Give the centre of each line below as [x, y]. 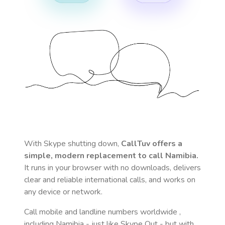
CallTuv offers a [152, 144]
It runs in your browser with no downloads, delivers [113, 168]
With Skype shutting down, [73, 144]
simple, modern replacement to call [95, 156]
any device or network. [63, 192]
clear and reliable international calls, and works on [110, 180]
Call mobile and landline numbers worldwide [102, 212]
